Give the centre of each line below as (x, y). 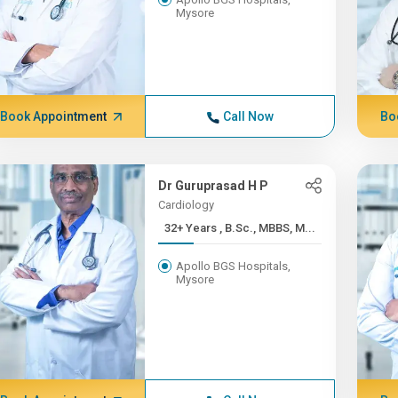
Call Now (248, 116)
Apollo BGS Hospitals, (234, 266)
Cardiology (187, 205)
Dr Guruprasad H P (214, 186)
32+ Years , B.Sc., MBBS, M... (268, 228)
